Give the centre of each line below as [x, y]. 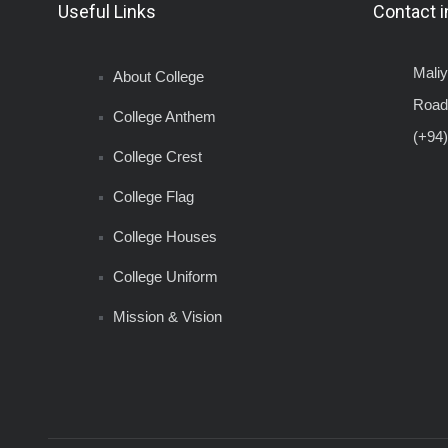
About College [158, 76]
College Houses [165, 236]
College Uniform [165, 276]
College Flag [153, 196]
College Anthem [166, 116]
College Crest [157, 156]
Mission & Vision [167, 316]
